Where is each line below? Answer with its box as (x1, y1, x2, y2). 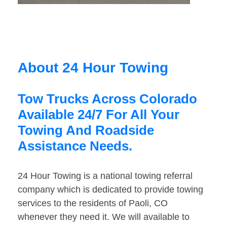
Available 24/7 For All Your (18, 107, 179, 123)
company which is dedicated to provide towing (18, 184, 203, 195)
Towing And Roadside (18, 123, 154, 138)
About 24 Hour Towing (18, 60, 168, 76)
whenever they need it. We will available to (18, 212, 190, 222)
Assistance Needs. (18, 138, 132, 154)
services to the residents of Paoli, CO (18, 198, 168, 209)
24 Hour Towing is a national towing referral (18, 171, 193, 181)
